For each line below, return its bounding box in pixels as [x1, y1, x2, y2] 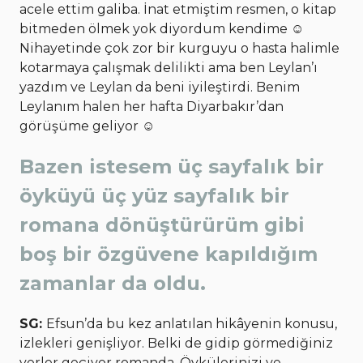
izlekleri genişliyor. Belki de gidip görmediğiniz [19, 335, 333, 351]
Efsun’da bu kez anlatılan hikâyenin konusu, [46, 315, 337, 331]
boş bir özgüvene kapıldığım [19, 241, 318, 266]
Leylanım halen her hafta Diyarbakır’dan [19, 98, 284, 114]
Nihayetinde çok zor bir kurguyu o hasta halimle [19, 40, 340, 56]
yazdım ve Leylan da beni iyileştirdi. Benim [19, 79, 300, 95]
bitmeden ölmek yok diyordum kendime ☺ [19, 20, 304, 36]
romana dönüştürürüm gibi [19, 212, 305, 237]
